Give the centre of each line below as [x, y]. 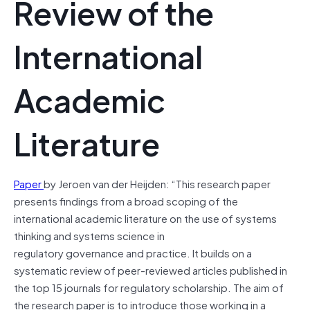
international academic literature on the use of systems [145, 218]
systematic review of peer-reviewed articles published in [151, 270]
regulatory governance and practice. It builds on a [133, 252]
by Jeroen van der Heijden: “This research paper [157, 183]
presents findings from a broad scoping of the [126, 200]
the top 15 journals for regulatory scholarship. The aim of [149, 287]
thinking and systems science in [89, 235]
